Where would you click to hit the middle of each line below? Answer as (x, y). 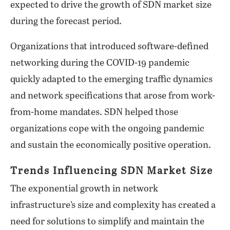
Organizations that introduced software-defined (109, 47)
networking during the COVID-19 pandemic (100, 63)
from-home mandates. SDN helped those (94, 112)
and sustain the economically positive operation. (111, 145)
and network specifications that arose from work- (113, 96)
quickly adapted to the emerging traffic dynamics (111, 80)
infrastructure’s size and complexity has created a (113, 205)
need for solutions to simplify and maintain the (107, 222)
